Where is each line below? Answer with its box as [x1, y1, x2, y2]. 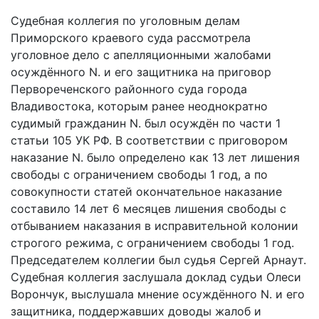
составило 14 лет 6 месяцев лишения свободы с [11, 202, 286, 216]
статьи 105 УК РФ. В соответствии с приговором [11, 133, 288, 147]
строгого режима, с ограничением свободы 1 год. [11, 236, 294, 250]
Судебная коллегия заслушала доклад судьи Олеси [11, 270, 301, 284]
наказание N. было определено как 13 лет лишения [11, 150, 300, 164]
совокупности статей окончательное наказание [11, 184, 282, 199]
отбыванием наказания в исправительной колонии [11, 219, 298, 233]
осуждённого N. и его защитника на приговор [11, 65, 271, 79]
